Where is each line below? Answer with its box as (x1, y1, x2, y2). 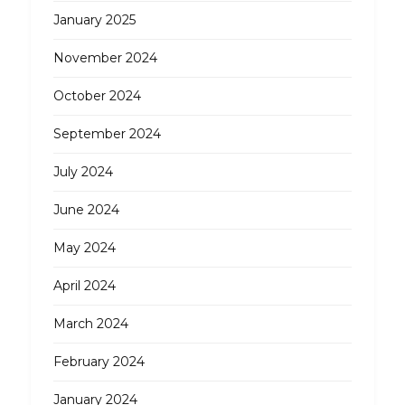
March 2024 (52, 316, 128, 333)
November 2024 (52, 50, 157, 67)
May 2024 (52, 240, 116, 257)
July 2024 (52, 164, 113, 181)
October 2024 (52, 88, 141, 105)
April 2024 (52, 278, 116, 295)
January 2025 (52, 12, 136, 29)
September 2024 (52, 126, 161, 143)
